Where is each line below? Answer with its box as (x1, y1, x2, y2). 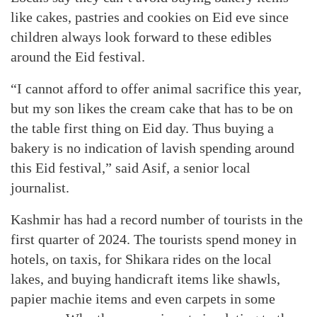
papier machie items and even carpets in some (11, 291, 275, 306)
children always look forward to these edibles (11, 29, 272, 45)
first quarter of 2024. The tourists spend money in (11, 231, 296, 247)
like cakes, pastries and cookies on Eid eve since (11, 9, 289, 25)
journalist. (11, 180, 69, 195)
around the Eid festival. (11, 49, 145, 64)
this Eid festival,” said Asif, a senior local (11, 160, 250, 175)
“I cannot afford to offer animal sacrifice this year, (11, 81, 301, 96)
